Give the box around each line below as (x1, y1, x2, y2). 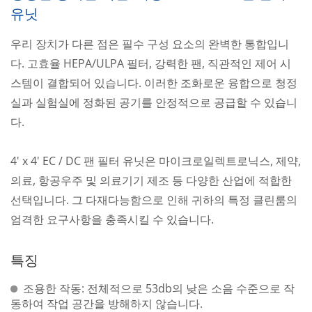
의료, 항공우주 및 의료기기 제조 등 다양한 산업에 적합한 (10, 172, 292, 188)
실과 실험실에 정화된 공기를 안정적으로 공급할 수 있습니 (10, 94, 297, 110)
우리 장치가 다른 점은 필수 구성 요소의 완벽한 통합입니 (10, 36, 289, 52)
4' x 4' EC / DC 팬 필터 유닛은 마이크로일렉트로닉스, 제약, (10, 153, 301, 169)
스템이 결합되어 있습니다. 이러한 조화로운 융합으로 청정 (10, 75, 297, 91)
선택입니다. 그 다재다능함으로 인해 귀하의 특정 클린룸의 (10, 192, 297, 208)
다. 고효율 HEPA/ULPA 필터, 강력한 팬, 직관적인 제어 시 (10, 55, 291, 71)
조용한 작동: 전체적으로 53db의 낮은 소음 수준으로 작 (23, 280, 295, 296)
